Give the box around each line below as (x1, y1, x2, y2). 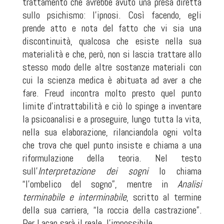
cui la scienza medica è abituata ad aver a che (22, 73, 202, 86)
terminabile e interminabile (22, 190, 126, 203)
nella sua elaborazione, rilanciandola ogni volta (22, 125, 202, 138)
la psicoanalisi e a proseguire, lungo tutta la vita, (22, 112, 202, 125)
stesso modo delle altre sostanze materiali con (22, 60, 202, 73)
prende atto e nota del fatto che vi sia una (22, 21, 202, 34)
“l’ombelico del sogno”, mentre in (22, 177, 178, 190)
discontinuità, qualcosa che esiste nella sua (22, 34, 202, 47)
